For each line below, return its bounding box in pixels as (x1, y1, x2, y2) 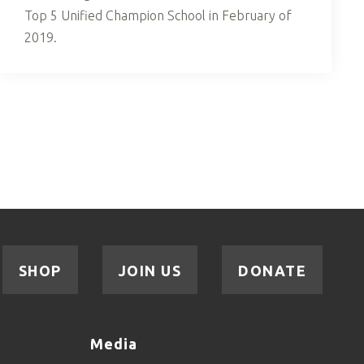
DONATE (238, 262, 306, 279)
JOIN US (118, 262, 181, 279)
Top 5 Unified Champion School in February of (24, 7, 292, 23)
